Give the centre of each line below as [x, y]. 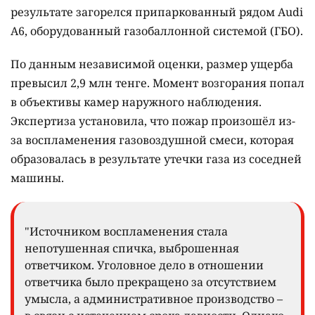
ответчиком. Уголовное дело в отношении [144, 265]
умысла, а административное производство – [154, 299]
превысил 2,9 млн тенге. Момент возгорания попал [157, 83]
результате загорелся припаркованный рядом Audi [157, 12]
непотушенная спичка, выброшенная [132, 249]
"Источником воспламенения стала [126, 232]
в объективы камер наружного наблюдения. [136, 102]
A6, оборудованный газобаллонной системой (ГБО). [157, 31]
